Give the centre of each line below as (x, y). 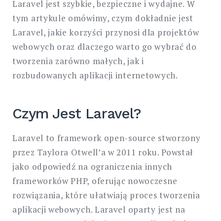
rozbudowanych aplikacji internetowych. (95, 75)
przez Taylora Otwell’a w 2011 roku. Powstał (103, 152)
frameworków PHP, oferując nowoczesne (95, 181)
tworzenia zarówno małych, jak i (78, 61)
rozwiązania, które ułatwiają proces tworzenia (106, 195)
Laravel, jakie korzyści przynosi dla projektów (106, 32)
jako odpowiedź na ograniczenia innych (92, 166)
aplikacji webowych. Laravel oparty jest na (99, 209)
